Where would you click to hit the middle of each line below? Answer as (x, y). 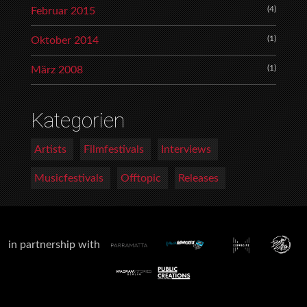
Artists (50, 149)
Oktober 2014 (65, 40)
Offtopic (141, 178)
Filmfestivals (114, 149)
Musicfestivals (69, 178)
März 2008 (57, 70)
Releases (198, 178)
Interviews (186, 149)
